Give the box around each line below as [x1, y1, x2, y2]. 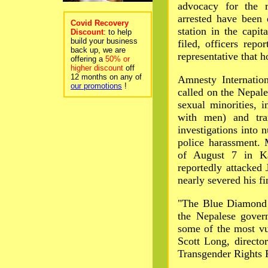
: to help [103, 28, 132, 36]
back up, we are [71, 45, 126, 54]
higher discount [71, 63, 123, 72]
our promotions [71, 81, 122, 90]
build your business [71, 36, 138, 45]
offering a [71, 54, 105, 63]
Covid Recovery [71, 19, 129, 28]
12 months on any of [71, 72, 142, 81]
